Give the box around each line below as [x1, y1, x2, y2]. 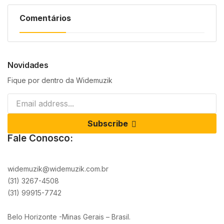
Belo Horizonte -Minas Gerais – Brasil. [7, 212, 130, 221]
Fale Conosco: [7, 132, 73, 144]
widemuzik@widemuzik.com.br [7, 164, 108, 173]
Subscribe [87, 118, 128, 128]
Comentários [19, 12, 71, 23]
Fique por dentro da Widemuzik [7, 75, 112, 84]
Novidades [7, 59, 48, 70]
